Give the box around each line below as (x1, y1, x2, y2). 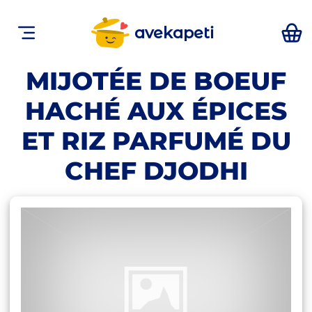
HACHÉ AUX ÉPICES (25, 95, 287, 126)
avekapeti (134, 23, 214, 43)
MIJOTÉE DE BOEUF (26, 65, 286, 96)
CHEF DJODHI (64, 155, 248, 186)
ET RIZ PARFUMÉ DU (21, 125, 291, 156)
